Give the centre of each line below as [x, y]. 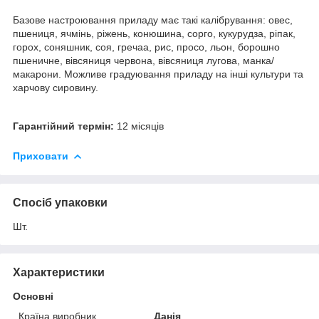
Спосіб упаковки [60, 202]
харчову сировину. [56, 87]
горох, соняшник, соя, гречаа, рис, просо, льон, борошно [146, 47]
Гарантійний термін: [63, 126]
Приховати [41, 156]
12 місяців [139, 126]
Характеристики [59, 272]
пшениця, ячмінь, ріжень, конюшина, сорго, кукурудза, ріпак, [154, 33]
